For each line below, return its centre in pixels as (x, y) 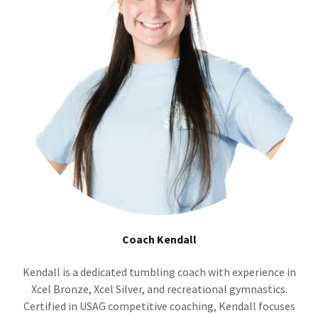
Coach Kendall (159, 240)
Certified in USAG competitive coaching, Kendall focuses (159, 306)
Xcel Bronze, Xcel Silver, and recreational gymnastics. (159, 289)
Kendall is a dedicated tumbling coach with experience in (159, 272)
